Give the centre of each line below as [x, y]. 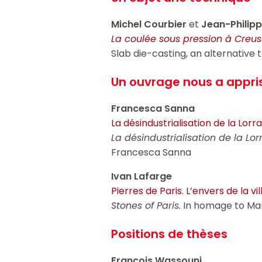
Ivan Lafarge [142, 177]
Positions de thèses [170, 234]
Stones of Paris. [146, 206]
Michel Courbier [150, 25]
